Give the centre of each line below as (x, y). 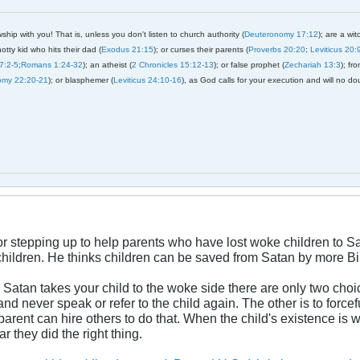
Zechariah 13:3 (313, 65)
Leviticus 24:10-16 (147, 80)
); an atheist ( (107, 65)
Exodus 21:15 (127, 50)
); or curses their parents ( (201, 50)
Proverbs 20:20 (277, 50)
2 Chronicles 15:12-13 (173, 65)
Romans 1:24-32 (52, 65)
